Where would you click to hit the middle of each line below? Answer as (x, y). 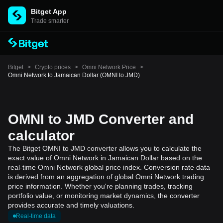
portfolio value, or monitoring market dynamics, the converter (104, 196)
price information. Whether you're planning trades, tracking (100, 186)
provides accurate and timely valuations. (71, 205)
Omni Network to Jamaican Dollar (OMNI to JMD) (74, 75)
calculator (41, 136)
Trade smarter (50, 21)
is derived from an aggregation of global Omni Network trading (106, 177)
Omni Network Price (109, 67)
